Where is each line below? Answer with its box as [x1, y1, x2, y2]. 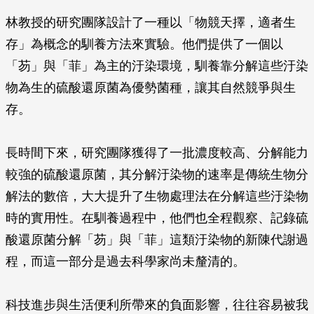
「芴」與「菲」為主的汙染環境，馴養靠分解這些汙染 [6, 59, 308, 73]
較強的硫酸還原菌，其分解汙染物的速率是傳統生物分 [6, 168, 308, 182]
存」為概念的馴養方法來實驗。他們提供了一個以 [6, 37, 283, 51]
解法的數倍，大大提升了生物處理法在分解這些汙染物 [6, 189, 308, 203]
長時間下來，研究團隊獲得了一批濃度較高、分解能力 [6, 146, 308, 160]
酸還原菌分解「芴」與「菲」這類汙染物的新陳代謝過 [6, 233, 308, 247]
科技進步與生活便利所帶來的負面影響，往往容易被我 [6, 298, 308, 312]
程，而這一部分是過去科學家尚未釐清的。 [6, 254, 245, 268]
